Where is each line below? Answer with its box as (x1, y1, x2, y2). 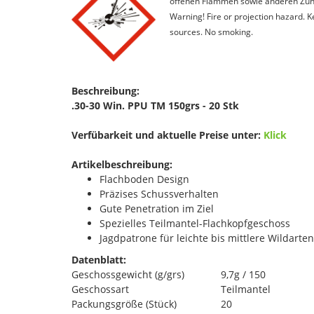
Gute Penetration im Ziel (100, 201, 214, 215)
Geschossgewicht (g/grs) (71, 267, 184, 281)
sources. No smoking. (170, 25, 253, 37)
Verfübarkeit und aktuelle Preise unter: (71, 128, 264, 142)
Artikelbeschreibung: (71, 157, 172, 171)
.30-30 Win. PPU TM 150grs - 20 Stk (71, 98, 239, 112)
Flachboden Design (100, 172, 189, 186)
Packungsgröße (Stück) (71, 296, 177, 310)
